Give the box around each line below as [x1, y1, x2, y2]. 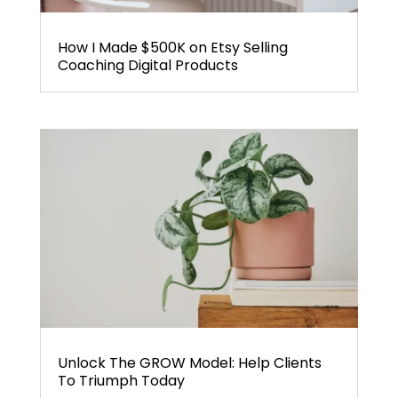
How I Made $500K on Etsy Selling [57, 36, 288, 58]
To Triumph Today [57, 370, 185, 392]
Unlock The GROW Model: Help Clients [57, 353, 322, 374]
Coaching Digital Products [57, 54, 238, 76]
